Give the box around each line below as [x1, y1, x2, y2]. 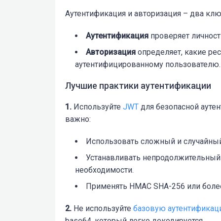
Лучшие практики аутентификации [65, 80, 211, 91]
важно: [65, 114, 91, 124]
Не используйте [72, 203, 133, 213]
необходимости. [75, 165, 134, 175]
